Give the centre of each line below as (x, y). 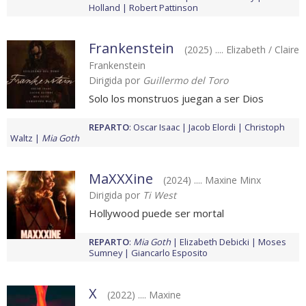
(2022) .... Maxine (144, 295)
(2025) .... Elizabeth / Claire (242, 50)
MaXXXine (121, 179)
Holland (105, 8)
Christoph (265, 127)
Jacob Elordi (212, 127)
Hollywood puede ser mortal (156, 213)
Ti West (159, 195)
